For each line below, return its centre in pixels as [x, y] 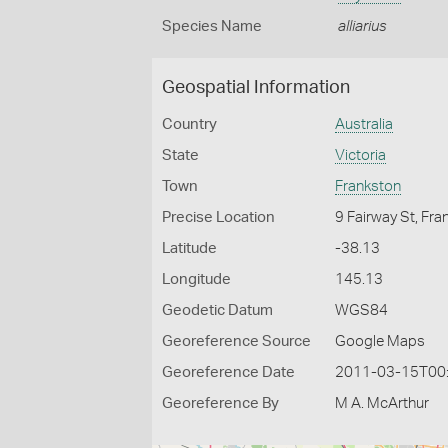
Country [189, 124]
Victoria [361, 155]
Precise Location [218, 217]
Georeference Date [228, 372]
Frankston [368, 186]
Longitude [196, 279]
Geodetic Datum [217, 310]
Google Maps [380, 341]
